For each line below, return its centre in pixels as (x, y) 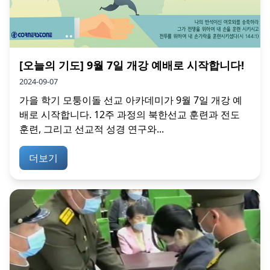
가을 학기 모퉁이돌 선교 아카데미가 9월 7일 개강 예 (131, 100)
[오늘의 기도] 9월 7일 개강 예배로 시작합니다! (132, 65)
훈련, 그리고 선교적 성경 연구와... (92, 129)
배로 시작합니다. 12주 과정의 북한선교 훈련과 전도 (130, 114)
